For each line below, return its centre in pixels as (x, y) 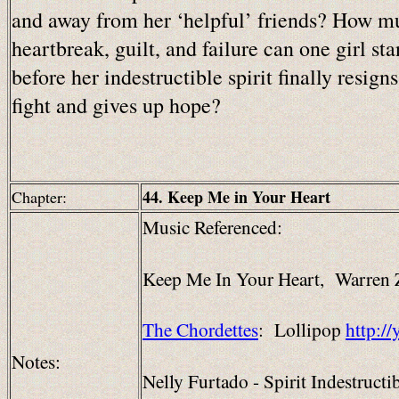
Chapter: (39, 197)
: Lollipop (302, 330)
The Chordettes (200, 330)
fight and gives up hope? (116, 105)
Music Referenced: (212, 227)
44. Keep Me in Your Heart (236, 197)
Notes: (36, 361)
